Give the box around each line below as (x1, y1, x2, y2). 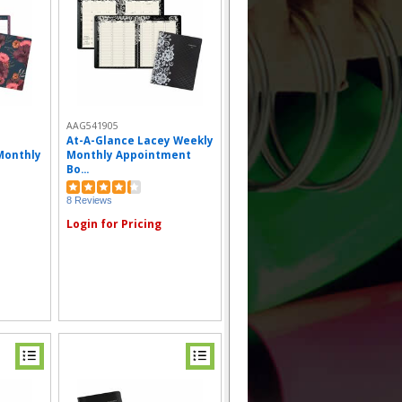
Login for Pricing (66, 216, 162, 232)
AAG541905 (66, 119, 118, 132)
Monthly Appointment (66, 148, 191, 162)
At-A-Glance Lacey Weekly (66, 134, 214, 147)
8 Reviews (66, 194, 112, 205)
